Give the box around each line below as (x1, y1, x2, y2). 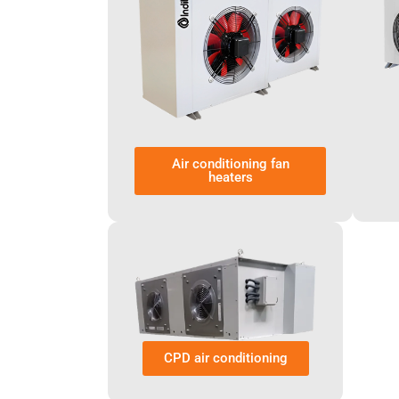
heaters (208, 169, 253, 186)
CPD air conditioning (163, 349, 288, 366)
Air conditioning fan (171, 156, 289, 173)
